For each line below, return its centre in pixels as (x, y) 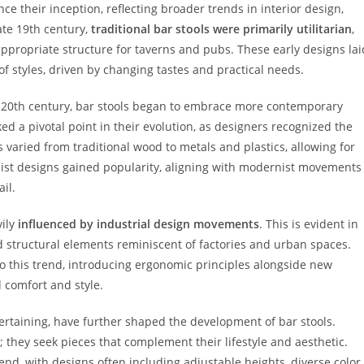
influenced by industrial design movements (139, 223)
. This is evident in (309, 223)
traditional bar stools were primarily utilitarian (221, 28)
